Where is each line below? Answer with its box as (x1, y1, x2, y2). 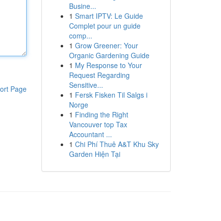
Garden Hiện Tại (69, 149, 120, 159)
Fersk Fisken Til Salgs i (74, 90, 147, 100)
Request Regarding (69, 70, 130, 80)
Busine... (69, 1, 96, 11)
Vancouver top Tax (69, 119, 127, 129)
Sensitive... (69, 80, 103, 90)
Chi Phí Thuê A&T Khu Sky (74, 139, 159, 149)
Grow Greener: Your (74, 40, 138, 50)
